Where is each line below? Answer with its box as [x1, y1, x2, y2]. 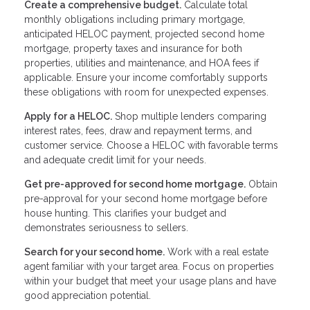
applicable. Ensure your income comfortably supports [24, 72, 268, 84]
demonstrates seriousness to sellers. [24, 222, 188, 234]
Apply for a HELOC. [24, 111, 112, 122]
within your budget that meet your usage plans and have [24, 275, 276, 287]
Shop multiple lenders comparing [112, 111, 266, 122]
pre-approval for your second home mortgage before [24, 193, 267, 205]
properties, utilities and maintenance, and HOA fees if [24, 57, 259, 69]
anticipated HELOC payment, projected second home [24, 28, 264, 40]
